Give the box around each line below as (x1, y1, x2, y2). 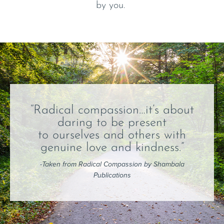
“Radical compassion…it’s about (30, 104, 194, 117)
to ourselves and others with (38, 129, 186, 142)
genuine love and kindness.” (40, 141, 184, 154)
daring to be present (57, 116, 166, 129)
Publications (93, 171, 131, 180)
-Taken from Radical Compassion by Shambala (39, 160, 184, 169)
